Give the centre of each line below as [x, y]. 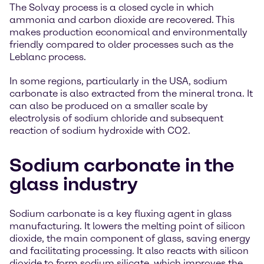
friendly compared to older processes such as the [121, 44]
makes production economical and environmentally [128, 32]
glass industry [74, 184]
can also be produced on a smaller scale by [109, 106]
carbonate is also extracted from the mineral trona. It [131, 93]
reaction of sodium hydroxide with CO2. [100, 131]
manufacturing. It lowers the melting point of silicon [127, 226]
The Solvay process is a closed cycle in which [112, 7]
